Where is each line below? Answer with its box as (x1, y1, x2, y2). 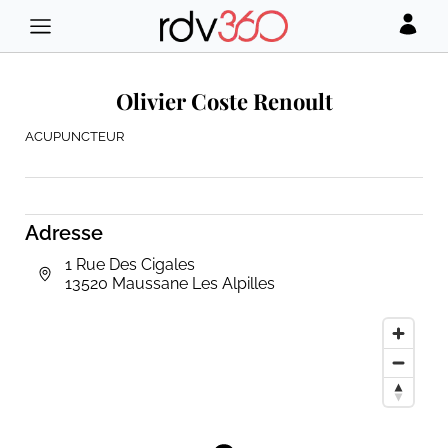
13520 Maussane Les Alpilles (65, 273, 275, 293)
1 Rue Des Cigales (65, 254, 195, 274)
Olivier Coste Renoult (115, 86, 333, 116)
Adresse (25, 220, 103, 245)
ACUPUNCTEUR (25, 128, 124, 144)
